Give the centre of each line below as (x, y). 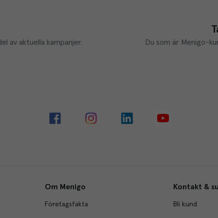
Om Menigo (65, 187)
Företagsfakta (66, 204)
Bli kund (185, 204)
